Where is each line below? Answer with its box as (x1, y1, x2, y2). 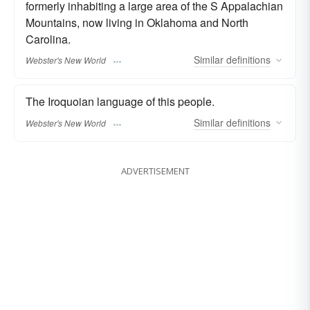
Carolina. (26, 31, 71, 47)
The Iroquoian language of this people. (26, 93, 215, 110)
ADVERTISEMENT (120, 164, 190, 177)
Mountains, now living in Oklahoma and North (26, 15, 248, 30)
